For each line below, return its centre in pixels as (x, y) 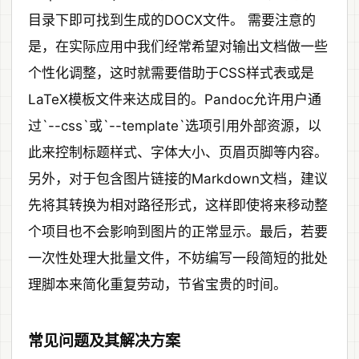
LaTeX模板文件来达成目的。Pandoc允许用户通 (175, 99)
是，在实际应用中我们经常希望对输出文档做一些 (178, 46)
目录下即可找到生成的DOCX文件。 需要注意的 (172, 20)
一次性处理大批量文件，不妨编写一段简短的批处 (178, 258)
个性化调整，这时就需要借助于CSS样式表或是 (171, 73)
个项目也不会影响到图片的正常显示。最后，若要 (178, 231)
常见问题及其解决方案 (104, 341)
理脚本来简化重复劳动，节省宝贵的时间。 (157, 284)
